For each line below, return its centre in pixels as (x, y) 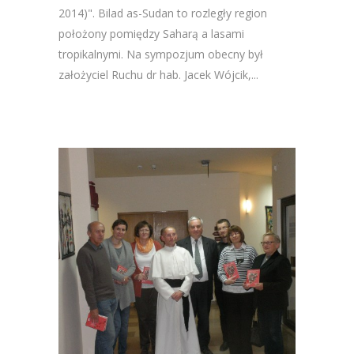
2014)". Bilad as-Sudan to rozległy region (163, 13)
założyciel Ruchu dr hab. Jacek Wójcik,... (158, 75)
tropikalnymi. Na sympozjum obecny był (161, 54)
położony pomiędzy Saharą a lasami (151, 34)
